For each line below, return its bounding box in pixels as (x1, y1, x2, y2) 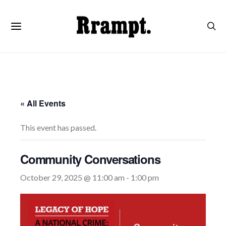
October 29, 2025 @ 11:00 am (20, 173, 125, 182)
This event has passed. (20, 123, 96, 132)
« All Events (20, 97, 66, 109)
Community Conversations (20, 150, 160, 167)
